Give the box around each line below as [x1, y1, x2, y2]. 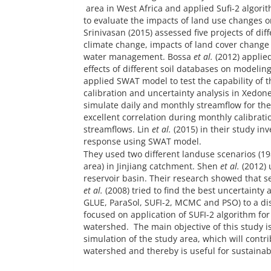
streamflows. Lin [83, 123, 152, 135]
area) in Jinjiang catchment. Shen [83, 160, 220, 172]
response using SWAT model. [83, 135, 201, 147]
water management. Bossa [83, 50, 194, 62]
